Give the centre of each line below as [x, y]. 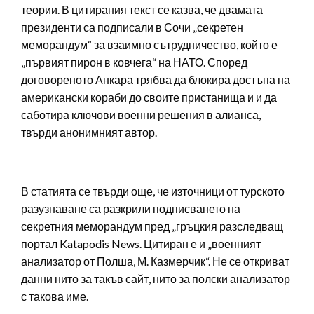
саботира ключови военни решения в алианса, [141, 114]
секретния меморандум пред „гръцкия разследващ [152, 226]
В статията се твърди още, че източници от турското [153, 191]
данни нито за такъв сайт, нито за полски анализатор [156, 279]
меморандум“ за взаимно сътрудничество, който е [149, 44]
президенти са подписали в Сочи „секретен [132, 27]
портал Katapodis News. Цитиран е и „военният [141, 244]
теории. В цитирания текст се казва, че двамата [142, 9]
